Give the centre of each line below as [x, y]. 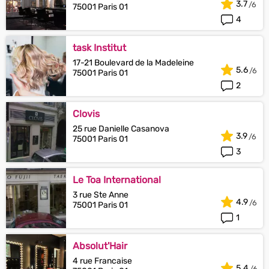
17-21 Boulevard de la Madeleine [133, 63]
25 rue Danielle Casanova [121, 129]
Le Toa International [117, 180]
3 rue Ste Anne [101, 195]
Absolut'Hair [100, 246]
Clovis [86, 114]
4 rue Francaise [102, 261]
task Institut [99, 48]
